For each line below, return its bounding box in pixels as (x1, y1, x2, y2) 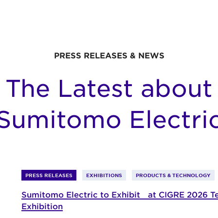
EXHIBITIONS (86, 172, 122, 179)
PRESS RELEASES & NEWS (54, 50, 164, 60)
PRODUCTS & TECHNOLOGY (136, 172, 211, 179)
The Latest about (5, 74, 213, 102)
